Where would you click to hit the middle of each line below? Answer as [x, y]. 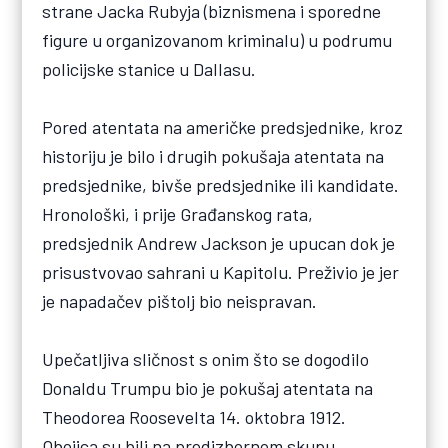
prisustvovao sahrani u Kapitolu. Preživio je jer [221, 271]
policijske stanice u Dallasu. [149, 68]
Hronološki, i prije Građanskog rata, [178, 213]
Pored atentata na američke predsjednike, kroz [223, 126]
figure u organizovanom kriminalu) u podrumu [217, 39]
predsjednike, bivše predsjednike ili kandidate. [221, 184]
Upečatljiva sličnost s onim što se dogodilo [206, 358]
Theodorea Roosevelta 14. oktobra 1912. [194, 416]
